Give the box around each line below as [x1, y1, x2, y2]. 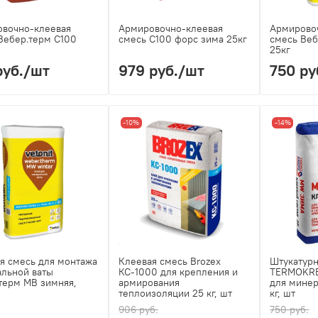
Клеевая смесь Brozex [118, 255, 221, 268]
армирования [118, 276, 180, 290]
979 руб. [118, 60, 178, 80]
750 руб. [270, 303, 309, 317]
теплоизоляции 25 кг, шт [118, 287, 232, 300]
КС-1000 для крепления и [118, 265, 238, 279]
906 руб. [118, 303, 158, 317]
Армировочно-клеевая [118, 21, 223, 35]
